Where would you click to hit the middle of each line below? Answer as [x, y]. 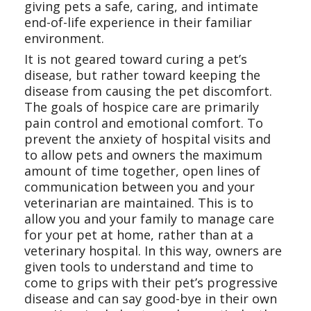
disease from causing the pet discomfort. [148, 91]
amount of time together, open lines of [142, 171]
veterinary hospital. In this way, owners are [153, 251]
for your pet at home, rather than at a [139, 235]
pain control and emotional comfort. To [144, 123]
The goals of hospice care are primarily [142, 107]
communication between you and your [140, 187]
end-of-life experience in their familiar [138, 22]
